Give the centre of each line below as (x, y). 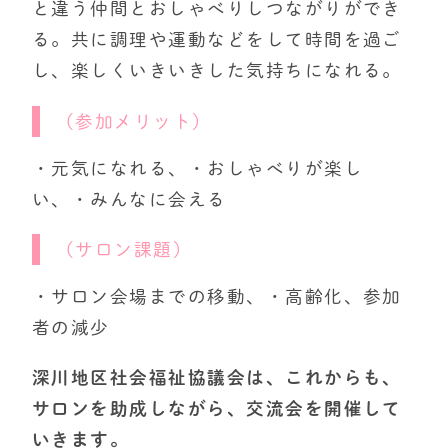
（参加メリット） (134, 121)
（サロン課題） (124, 249)
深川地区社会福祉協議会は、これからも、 (217, 377)
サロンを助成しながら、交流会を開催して (217, 408)
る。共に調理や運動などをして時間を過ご (217, 40)
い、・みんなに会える (129, 199)
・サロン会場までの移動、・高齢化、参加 (217, 296)
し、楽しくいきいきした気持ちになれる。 (217, 71)
